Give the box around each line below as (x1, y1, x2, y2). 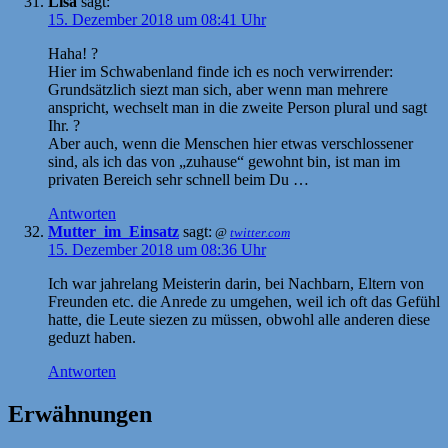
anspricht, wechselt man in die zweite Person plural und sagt (48, 98, 427, 116)
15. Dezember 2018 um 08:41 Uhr (48, 10, 266, 28)
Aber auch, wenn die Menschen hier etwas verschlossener (48, 134, 413, 152)
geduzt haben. (48, 328, 136, 346)
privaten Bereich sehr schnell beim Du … (48, 170, 309, 188)
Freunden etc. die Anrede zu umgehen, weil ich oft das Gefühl (48, 292, 440, 310)
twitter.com (230, 224, 290, 240)
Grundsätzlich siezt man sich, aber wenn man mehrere (48, 80, 388, 98)
